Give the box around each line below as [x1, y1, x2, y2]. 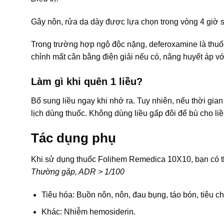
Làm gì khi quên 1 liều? [31, 76, 142, 87]
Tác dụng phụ [31, 130, 116, 145]
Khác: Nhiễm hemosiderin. [41, 207, 135, 216]
